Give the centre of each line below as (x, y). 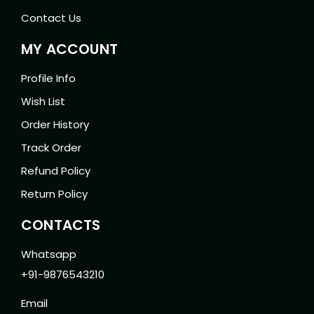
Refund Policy (56, 171)
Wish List (43, 102)
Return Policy (54, 194)
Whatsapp (49, 254)
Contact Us (51, 18)
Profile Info (48, 78)
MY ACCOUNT (69, 49)
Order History (55, 125)
